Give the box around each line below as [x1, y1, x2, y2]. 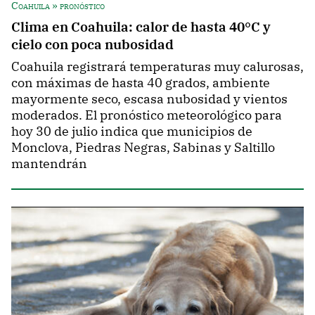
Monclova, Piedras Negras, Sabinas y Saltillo [11, 139, 275, 155]
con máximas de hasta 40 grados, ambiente [11, 74, 270, 91]
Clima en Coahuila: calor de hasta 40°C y [11, 17, 271, 35]
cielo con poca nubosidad [11, 34, 174, 53]
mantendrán [11, 155, 87, 172]
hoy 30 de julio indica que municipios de [11, 122, 252, 139]
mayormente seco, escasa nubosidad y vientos [11, 90, 288, 107]
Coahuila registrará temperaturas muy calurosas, [11, 58, 304, 75]
